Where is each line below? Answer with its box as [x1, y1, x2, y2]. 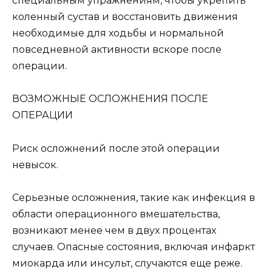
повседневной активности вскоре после [12, 44, 222, 56]
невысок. [12, 158, 58, 171]
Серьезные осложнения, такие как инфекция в [12, 191, 255, 203]
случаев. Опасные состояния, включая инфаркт [12, 240, 255, 253]
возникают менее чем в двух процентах [12, 224, 216, 236]
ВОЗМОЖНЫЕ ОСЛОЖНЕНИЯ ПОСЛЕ [12, 93, 208, 105]
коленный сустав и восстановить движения [12, 11, 238, 23]
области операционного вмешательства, [12, 208, 220, 220]
